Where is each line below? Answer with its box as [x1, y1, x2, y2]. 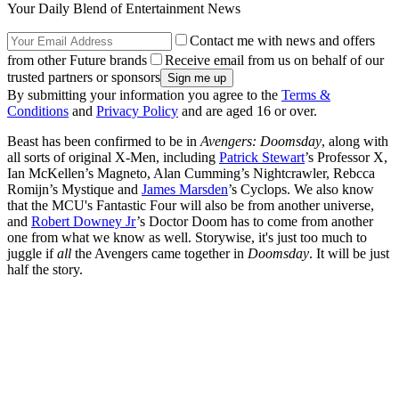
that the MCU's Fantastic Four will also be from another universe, [7, 197, 374, 213]
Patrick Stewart [219, 149, 305, 165]
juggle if [7, 245, 57, 261]
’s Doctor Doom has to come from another [136, 213, 373, 229]
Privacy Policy [96, 102, 178, 118]
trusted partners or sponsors [7, 69, 160, 85]
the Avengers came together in [71, 245, 248, 261]
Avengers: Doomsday [200, 133, 322, 149]
